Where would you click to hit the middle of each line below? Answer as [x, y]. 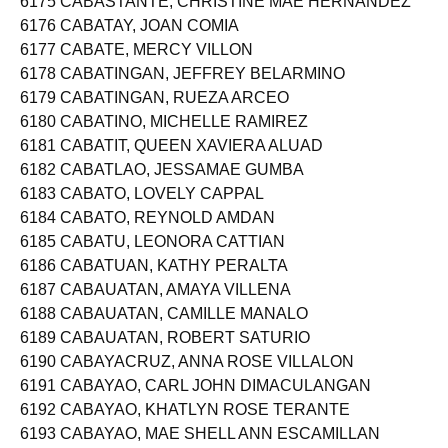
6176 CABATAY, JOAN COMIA [129, 42]
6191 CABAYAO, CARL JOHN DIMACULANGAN [195, 402]
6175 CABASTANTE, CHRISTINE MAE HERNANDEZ [215, 18]
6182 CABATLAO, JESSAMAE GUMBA [162, 186]
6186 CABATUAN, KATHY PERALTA [154, 282]
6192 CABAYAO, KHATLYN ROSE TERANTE [185, 426]
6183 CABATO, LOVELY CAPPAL [142, 210]
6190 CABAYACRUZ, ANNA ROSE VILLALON [187, 378]
